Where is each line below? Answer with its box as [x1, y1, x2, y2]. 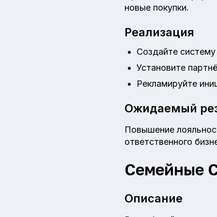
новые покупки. [124, 2, 189, 13]
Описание [124, 191, 183, 206]
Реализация [124, 25, 194, 40]
